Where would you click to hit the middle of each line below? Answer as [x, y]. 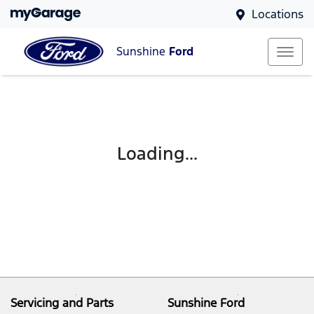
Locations [278, 14]
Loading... [157, 153]
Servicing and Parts [62, 303]
